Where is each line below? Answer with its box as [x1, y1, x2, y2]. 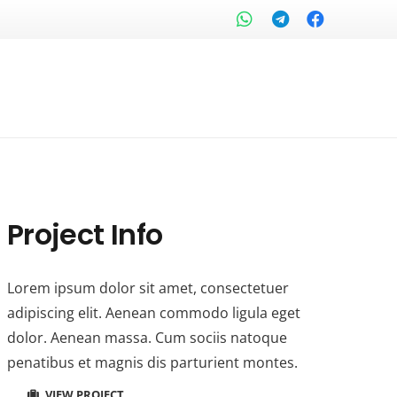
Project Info [6, 214, 163, 255]
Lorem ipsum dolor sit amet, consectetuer [6, 278, 289, 299]
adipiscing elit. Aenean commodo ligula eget [6, 303, 300, 323]
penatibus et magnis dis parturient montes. [6, 353, 298, 373]
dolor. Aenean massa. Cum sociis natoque [6, 328, 287, 348]
